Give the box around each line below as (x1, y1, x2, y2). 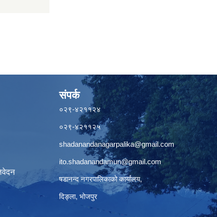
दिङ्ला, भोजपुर (59, 192, 97, 201)
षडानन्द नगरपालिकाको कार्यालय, (59, 175, 142, 183)
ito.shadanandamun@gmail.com (59, 157, 161, 166)
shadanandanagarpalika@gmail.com (59, 140, 174, 148)
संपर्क (59, 89, 79, 101)
